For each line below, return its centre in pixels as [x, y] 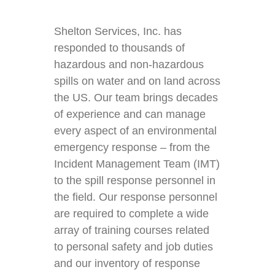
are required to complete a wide [132, 213]
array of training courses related [132, 230]
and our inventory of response [127, 263]
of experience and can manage [130, 114]
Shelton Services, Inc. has [118, 31]
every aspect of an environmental [136, 130]
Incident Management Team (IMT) [137, 164]
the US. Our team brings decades [136, 97]
